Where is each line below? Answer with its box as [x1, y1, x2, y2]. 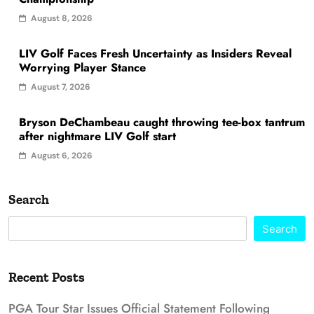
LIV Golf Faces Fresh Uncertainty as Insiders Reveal [19, 45, 292, 62]
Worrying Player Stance [19, 59, 146, 76]
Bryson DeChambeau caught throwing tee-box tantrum [19, 114, 305, 130]
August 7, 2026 [31, 81, 90, 93]
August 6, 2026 [31, 149, 93, 161]
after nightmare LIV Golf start [19, 128, 176, 144]
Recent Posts [8, 268, 85, 285]
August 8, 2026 [31, 12, 93, 24]
